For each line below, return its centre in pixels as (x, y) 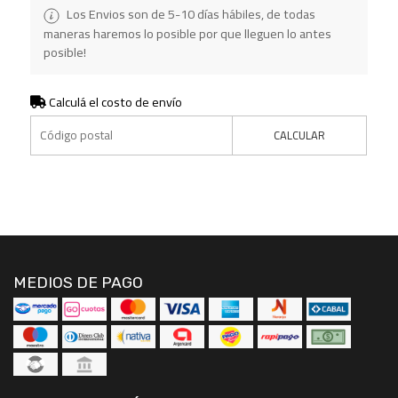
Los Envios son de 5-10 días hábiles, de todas (189, 14)
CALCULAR (300, 135)
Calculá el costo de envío (114, 101)
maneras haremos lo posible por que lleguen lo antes (187, 33)
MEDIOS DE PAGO (78, 282)
